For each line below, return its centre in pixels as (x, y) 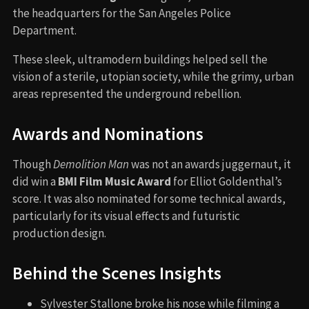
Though (33, 164)
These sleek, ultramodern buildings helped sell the (140, 59)
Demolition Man (91, 164)
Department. (44, 30)
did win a (35, 181)
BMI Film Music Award (114, 181)
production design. (59, 233)
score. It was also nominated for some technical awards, (149, 198)
